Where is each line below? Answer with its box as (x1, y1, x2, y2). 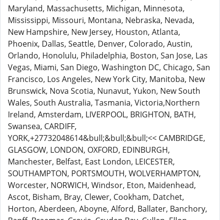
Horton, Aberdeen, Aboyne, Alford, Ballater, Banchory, (8, 203, 207, 214)
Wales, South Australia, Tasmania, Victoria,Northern (8, 97, 200, 108)
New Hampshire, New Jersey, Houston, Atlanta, (8, 27, 180, 37)
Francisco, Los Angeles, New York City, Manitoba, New (8, 74, 205, 84)
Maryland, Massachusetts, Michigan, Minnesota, (8, 3, 185, 14)
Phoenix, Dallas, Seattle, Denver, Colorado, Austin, (8, 38, 192, 49)
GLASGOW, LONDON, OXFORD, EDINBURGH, (8, 144, 170, 155)
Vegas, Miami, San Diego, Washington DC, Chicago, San (8, 62, 210, 73)
